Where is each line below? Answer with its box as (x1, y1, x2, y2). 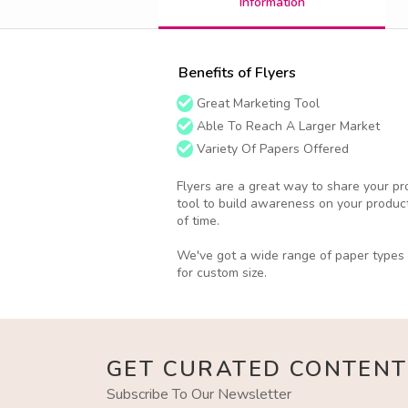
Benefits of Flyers (178, 63, 296, 83)
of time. (177, 212, 219, 229)
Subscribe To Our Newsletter (107, 383, 291, 404)
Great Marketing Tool (193, 95, 320, 112)
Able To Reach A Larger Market (193, 117, 380, 135)
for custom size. (177, 264, 267, 281)
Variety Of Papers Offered (193, 140, 349, 158)
